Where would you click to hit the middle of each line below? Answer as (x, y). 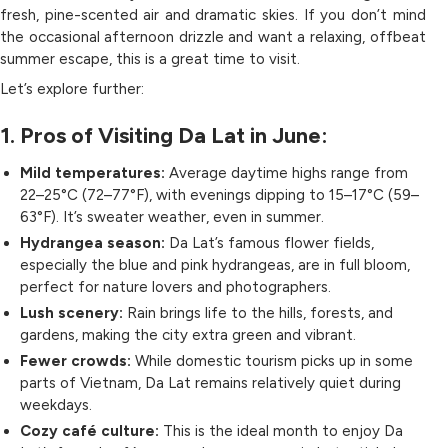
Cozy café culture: (89, 430)
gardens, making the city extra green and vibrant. (188, 334)
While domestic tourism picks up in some (272, 360)
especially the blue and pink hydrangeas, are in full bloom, (215, 264)
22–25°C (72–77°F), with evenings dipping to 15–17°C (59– (219, 194)
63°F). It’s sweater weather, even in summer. (172, 216)
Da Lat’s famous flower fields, (269, 242)
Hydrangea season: (92, 242)
